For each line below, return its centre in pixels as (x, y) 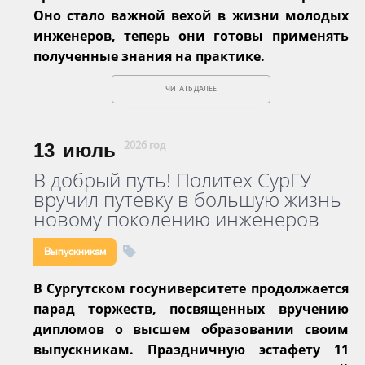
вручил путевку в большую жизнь (187, 199)
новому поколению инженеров (176, 218)
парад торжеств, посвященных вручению (191, 308)
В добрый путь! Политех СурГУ (172, 179)
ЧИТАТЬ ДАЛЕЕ (191, 89)
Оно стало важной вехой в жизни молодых (191, 15)
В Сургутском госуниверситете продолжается (191, 288)
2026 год (145, 146)
